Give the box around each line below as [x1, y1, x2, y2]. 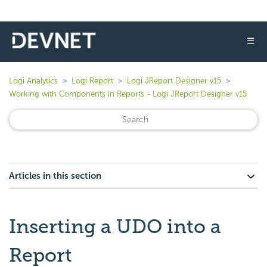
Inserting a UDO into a [9, 215, 221, 238]
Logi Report [72, 76, 113, 85]
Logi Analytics [9, 76, 58, 85]
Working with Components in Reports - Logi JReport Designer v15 [9, 89, 247, 98]
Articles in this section [9, 170, 101, 181]
